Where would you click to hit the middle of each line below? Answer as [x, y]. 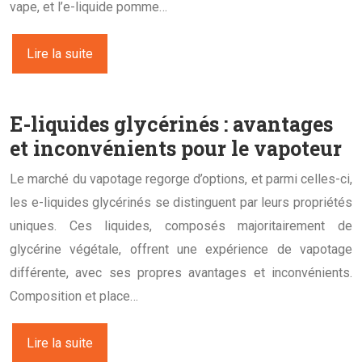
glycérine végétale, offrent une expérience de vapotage [181, 249]
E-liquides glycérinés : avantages [171, 124]
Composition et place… [74, 296]
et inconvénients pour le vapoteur [176, 148]
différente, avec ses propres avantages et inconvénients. [181, 272]
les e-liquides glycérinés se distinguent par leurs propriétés [181, 202]
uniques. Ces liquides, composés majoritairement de [181, 225]
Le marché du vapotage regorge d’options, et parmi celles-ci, [181, 179]
